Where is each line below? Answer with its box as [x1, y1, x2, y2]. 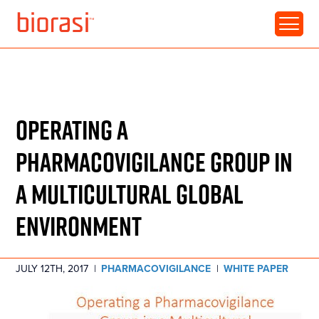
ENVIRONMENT [16, 209, 142, 241]
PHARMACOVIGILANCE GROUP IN [16, 145, 293, 177]
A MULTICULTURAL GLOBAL [16, 177, 244, 209]
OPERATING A [16, 113, 129, 145]
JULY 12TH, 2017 [16, 263, 89, 275]
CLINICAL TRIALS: [16, 14, 120, 30]
